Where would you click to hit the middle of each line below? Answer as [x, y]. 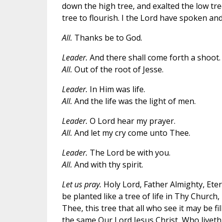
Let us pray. [82, 184]
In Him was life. [116, 89]
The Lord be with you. [129, 152]
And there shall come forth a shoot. [154, 57]
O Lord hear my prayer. [131, 121]
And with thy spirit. [108, 164]
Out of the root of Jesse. [118, 69]
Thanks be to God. [107, 37]
